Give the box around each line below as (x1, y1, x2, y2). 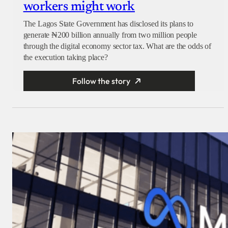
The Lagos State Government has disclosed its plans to (23, 19, 194, 28)
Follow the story (72, 76, 131, 86)
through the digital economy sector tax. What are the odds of (23, 41, 211, 50)
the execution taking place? (23, 52, 108, 62)
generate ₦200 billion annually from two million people (23, 30, 197, 39)
